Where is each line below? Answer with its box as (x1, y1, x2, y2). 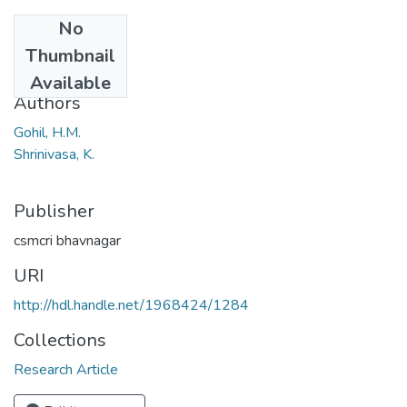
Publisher (14, 198, 94, 223)
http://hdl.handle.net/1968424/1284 (14, 294, 249, 315)
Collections (14, 327, 106, 352)
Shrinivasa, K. (14, 144, 94, 164)
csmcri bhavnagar (14, 230, 121, 251)
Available (30, 70, 111, 95)
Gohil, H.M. (14, 122, 81, 143)
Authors (14, 90, 81, 115)
